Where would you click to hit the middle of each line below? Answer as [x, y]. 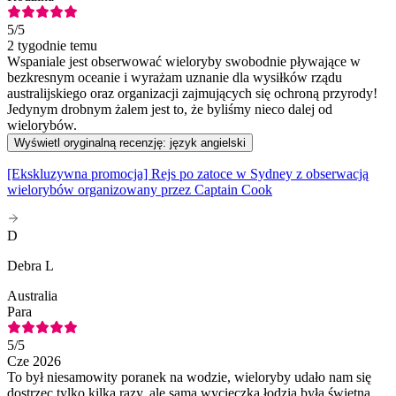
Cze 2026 [34, 362]
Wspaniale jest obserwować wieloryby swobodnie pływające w [184, 62]
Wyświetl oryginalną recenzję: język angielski [130, 143]
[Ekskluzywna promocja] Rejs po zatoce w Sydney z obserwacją [188, 174]
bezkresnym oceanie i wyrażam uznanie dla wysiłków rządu [175, 78]
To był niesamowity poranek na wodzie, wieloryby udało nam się [189, 377]
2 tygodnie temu [52, 46]
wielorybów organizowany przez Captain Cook [140, 190]
